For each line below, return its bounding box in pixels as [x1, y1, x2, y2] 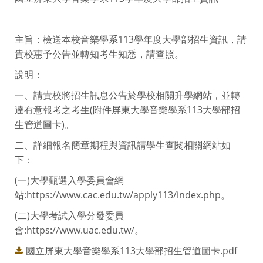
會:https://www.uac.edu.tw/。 [15, 223, 144, 237]
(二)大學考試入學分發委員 [15, 208, 124, 222]
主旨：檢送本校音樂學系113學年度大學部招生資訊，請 [15, 32, 247, 46]
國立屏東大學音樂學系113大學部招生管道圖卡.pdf [26, 244, 237, 257]
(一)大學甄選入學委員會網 [15, 173, 124, 187]
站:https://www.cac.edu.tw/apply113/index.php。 [15, 188, 230, 201]
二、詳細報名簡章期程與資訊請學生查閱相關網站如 [15, 138, 231, 151]
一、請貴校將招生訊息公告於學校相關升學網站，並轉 [15, 88, 240, 102]
